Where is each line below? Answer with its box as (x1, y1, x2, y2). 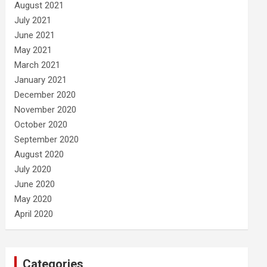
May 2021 (14, 45, 52, 55)
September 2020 (14, 134, 79, 145)
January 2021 (14, 74, 67, 85)
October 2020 (14, 119, 68, 130)
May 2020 (14, 194, 52, 204)
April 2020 (14, 209, 54, 219)
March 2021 (14, 60, 61, 70)
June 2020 (14, 179, 55, 190)
